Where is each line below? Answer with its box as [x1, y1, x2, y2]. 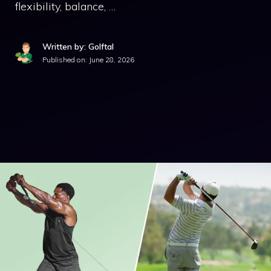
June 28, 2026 [89, 55, 134, 64]
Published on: [42, 55, 89, 64]
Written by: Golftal [42, 41, 114, 52]
